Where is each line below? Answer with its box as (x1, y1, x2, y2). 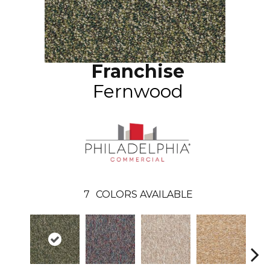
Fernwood (93, 80, 183, 102)
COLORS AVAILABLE (95, 188, 193, 200)
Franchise (92, 60, 184, 83)
